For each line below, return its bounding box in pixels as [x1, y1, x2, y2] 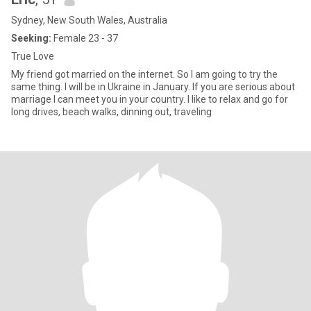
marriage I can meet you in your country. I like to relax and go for [11, 94, 288, 105]
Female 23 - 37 [51, 33, 118, 44]
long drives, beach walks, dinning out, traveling [11, 106, 212, 117]
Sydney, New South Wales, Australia [11, 15, 167, 26]
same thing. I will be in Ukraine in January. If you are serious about [11, 81, 295, 92]
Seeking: [11, 33, 51, 44]
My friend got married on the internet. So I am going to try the [11, 69, 278, 80]
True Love [11, 51, 54, 62]
